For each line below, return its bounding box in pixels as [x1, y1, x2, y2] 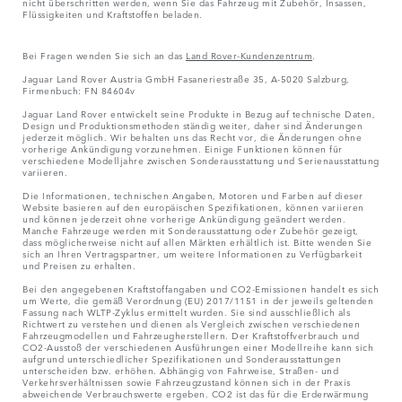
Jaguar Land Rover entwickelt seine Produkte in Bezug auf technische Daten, [22, 106, 375, 121]
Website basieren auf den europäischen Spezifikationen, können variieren [22, 199, 364, 214]
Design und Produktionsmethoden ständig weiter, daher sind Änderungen [22, 118, 363, 133]
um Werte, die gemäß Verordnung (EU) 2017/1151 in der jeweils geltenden [22, 293, 373, 308]
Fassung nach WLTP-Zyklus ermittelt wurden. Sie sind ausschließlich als [22, 304, 350, 319]
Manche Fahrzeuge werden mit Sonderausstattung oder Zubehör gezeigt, [22, 223, 359, 238]
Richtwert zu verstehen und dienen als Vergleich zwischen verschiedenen [22, 316, 360, 331]
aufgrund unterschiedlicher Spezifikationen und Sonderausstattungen [22, 351, 341, 366]
